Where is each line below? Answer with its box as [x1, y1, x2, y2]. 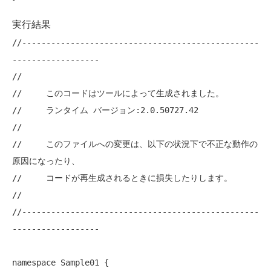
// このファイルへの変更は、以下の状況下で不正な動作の [12, 139, 258, 149]
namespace [12, 258, 56, 268]
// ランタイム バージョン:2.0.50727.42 [12, 105, 198, 116]
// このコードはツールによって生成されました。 [12, 88, 224, 99]
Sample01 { [56, 258, 109, 268]
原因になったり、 [12, 156, 80, 166]
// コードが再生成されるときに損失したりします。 [12, 173, 232, 183]
